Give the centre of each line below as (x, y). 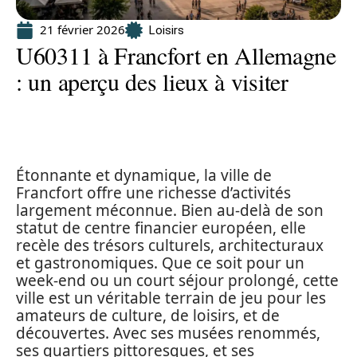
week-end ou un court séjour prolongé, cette (177, 280)
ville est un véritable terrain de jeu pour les (171, 298)
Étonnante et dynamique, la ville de (144, 175)
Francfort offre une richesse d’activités (153, 193)
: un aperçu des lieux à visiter (152, 81)
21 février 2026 (82, 29)
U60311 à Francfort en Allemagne (176, 55)
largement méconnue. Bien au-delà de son (170, 210)
